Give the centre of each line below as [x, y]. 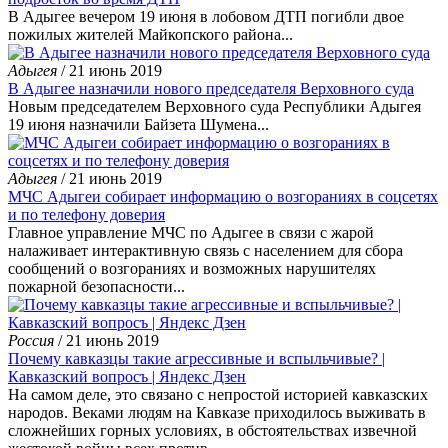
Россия [31, 340]
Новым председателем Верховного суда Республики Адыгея [214, 106]
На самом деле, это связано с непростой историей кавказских [218, 394]
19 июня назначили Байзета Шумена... [138, 124]
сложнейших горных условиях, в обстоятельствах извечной [212, 430]
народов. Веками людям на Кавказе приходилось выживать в [217, 412]
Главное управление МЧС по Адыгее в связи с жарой [191, 232]
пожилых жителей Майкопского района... [150, 34]
